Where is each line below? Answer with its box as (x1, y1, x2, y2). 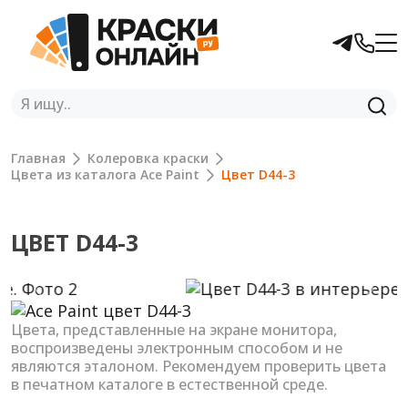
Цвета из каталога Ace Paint (11, 166, 199, 183)
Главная (11, 149, 66, 167)
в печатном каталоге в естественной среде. (11, 374, 328, 395)
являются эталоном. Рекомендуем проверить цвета (11, 356, 386, 377)
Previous (38, 286, 107, 309)
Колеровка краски (87, 149, 209, 167)
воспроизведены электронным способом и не (11, 338, 342, 359)
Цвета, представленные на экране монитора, (11, 320, 337, 341)
